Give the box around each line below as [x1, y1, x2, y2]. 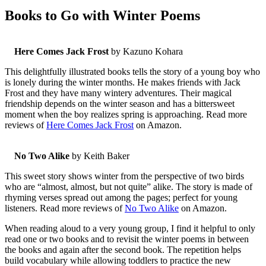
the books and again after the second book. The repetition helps [5, 245, 241, 255]
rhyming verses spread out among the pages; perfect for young [5, 192, 237, 203]
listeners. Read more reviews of [5, 203, 125, 214]
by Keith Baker [69, 151, 129, 161]
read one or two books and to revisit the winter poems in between [5, 234, 249, 245]
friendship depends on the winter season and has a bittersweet [5, 99, 235, 109]
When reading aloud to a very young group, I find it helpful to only [5, 223, 255, 234]
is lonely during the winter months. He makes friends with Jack [5, 77, 240, 88]
